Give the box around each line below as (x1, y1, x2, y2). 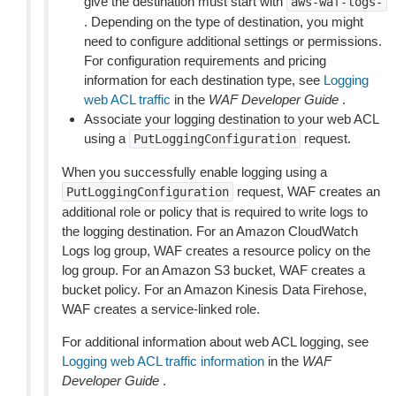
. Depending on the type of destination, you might (84, 14, 363, 29)
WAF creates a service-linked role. (62, 301, 260, 316)
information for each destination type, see (84, 72, 324, 88)
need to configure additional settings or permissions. (84, 34, 382, 49)
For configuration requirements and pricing (84, 53, 326, 68)
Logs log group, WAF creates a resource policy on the (62, 243, 370, 258)
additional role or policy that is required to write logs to (62, 204, 368, 219)
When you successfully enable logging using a (62, 164, 327, 179)
